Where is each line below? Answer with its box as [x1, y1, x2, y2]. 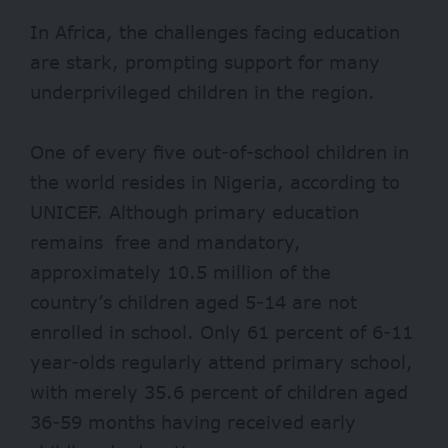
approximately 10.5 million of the [30, 260, 331, 283]
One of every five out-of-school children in [30, 140, 409, 163]
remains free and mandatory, [30, 230, 301, 253]
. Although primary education [96, 200, 359, 223]
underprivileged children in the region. [30, 80, 375, 103]
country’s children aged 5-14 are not [30, 290, 357, 313]
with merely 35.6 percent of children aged [30, 380, 408, 403]
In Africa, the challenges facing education [30, 20, 400, 43]
